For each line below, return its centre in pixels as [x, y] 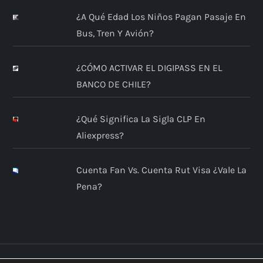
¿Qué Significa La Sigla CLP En [141, 119]
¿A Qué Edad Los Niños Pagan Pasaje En [161, 16]
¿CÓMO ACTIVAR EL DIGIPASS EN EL [149, 68]
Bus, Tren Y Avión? [115, 33]
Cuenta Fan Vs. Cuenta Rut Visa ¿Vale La [161, 170]
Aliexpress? [100, 135]
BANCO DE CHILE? [113, 84]
